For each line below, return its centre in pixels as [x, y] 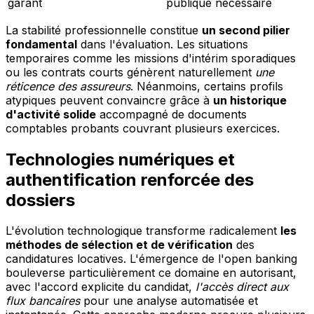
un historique [250, 100]
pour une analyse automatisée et [169, 301]
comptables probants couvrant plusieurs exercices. [143, 128]
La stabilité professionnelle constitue [104, 30]
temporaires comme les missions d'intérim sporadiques [151, 58]
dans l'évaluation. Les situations [163, 44]
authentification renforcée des [130, 179]
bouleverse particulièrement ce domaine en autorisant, [151, 273]
